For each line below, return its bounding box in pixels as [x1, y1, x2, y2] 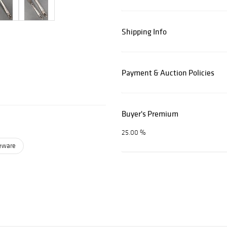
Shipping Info [122, 26, 167, 37]
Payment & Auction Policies [122, 67, 214, 78]
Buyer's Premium [122, 108, 178, 119]
